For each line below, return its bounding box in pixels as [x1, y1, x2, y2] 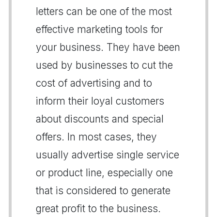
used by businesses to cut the [36, 59, 173, 71]
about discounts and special [36, 112, 164, 125]
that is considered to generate [36, 184, 170, 197]
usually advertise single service [36, 148, 179, 161]
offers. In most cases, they [36, 130, 157, 143]
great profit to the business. [36, 202, 161, 215]
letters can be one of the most [36, 5, 172, 17]
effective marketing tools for [36, 23, 163, 35]
